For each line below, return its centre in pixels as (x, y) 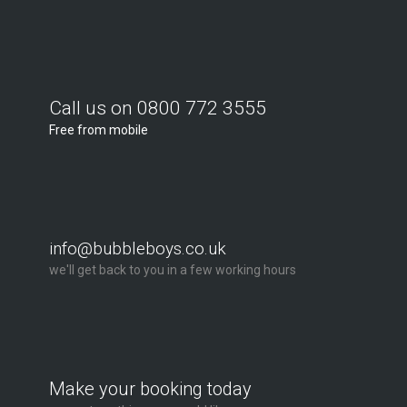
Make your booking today (150, 389)
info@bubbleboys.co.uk (137, 248)
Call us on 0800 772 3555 (157, 108)
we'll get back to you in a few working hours (172, 270)
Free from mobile (98, 130)
